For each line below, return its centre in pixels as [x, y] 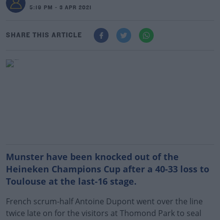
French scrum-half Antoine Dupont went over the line [104, 201]
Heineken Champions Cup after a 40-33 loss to [108, 169]
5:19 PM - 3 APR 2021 [61, 8]
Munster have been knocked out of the [92, 157]
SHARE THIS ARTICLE [44, 35]
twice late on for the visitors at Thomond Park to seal [104, 213]
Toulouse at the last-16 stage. [71, 181]
